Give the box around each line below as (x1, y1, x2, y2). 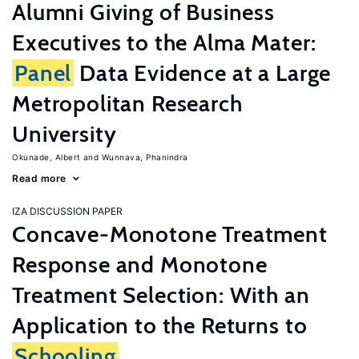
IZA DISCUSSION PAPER (12, 205, 123, 217)
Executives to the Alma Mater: (12, 29, 317, 56)
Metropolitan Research (12, 90, 243, 117)
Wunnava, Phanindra (101, 152, 188, 162)
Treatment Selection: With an (12, 281, 310, 309)
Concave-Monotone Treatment (12, 220, 328, 248)
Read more (12, 172, 67, 184)
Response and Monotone (12, 251, 268, 278)
